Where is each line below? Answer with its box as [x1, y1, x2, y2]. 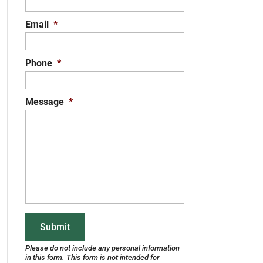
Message [25, 96, 64, 107]
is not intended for [97, 253, 159, 262]
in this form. [25, 253, 66, 262]
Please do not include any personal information [25, 244, 180, 252]
